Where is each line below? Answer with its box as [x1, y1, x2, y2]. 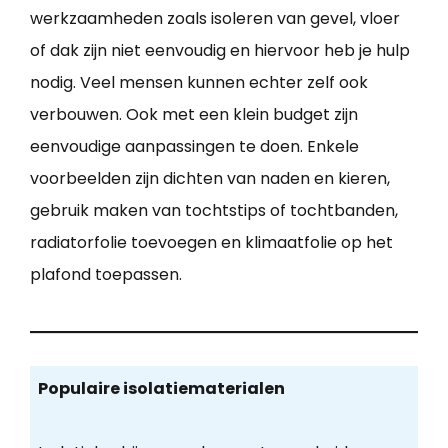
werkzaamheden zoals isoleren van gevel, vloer [30, 6, 400, 30]
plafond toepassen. [30, 262, 182, 286]
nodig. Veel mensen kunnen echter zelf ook [30, 70, 368, 94]
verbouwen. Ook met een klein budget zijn [30, 102, 358, 126]
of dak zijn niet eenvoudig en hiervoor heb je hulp [30, 38, 410, 62]
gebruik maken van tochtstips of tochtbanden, [30, 198, 398, 222]
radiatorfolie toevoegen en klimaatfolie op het [30, 230, 393, 254]
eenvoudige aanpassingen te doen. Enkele [30, 134, 359, 158]
